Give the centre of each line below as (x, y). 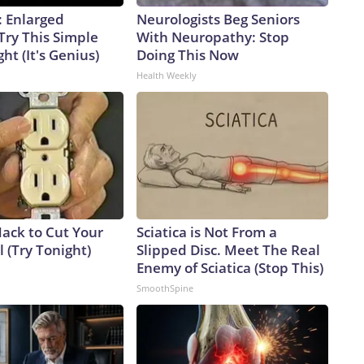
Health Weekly (167, 76)
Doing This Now (188, 55)
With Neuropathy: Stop (213, 37)
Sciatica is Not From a (207, 232)
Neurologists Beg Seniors (218, 19)
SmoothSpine (165, 288)
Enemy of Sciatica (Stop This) (230, 268)
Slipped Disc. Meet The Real (228, 250)
